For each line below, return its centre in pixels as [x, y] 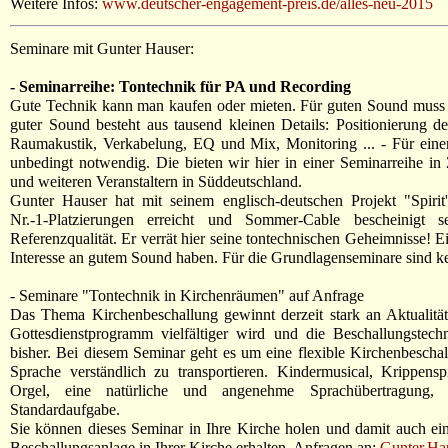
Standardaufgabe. [65, 409]
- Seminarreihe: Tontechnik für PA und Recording [180, 86]
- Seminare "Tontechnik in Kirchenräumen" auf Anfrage [187, 295]
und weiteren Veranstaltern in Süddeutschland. [156, 181]
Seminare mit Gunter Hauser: [102, 48]
